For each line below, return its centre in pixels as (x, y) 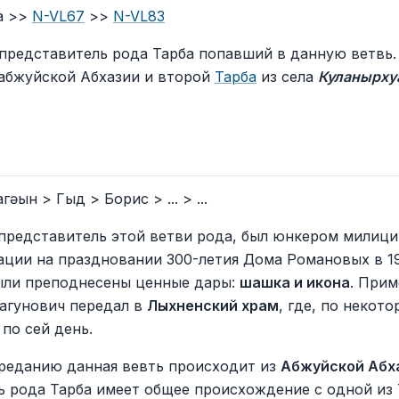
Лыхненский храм (213, 305)
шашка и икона (295, 282)
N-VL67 (58, 16)
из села (287, 77)
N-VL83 (139, 16)
